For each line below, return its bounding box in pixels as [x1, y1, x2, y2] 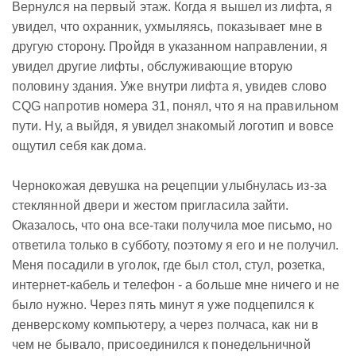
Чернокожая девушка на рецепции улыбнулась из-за [12, 179, 327, 192]
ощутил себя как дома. [12, 139, 146, 153]
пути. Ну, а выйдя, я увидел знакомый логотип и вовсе [12, 119, 335, 133]
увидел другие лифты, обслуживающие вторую [12, 60, 293, 73]
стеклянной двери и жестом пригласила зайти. [12, 199, 289, 212]
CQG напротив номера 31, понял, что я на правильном [12, 99, 339, 113]
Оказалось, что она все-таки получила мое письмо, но [12, 219, 333, 232]
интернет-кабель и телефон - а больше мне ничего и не [12, 278, 340, 292]
